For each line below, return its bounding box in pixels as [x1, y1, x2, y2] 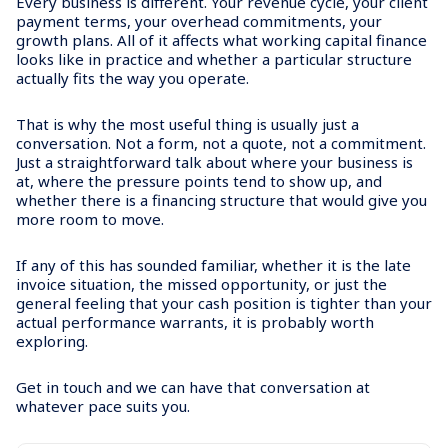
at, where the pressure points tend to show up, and [16, 170, 382, 191]
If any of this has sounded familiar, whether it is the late [16, 254, 411, 275]
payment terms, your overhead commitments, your [16, 10, 382, 31]
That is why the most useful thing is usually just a [16, 113, 359, 134]
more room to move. [16, 208, 164, 229]
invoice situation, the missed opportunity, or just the [16, 273, 387, 294]
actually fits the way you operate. [16, 67, 249, 88]
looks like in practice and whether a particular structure [16, 48, 412, 69]
